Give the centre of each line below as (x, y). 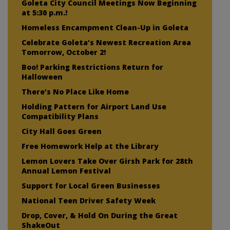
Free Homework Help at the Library (90, 146)
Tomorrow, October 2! (64, 52)
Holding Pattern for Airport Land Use (94, 106)
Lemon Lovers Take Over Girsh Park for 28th (107, 161)
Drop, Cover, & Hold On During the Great (100, 215)
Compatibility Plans (60, 116)
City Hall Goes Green (62, 131)
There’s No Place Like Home (75, 91)
